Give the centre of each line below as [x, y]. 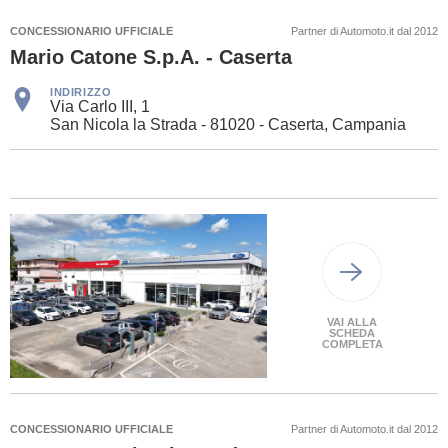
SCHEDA [352, 333]
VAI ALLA [352, 322]
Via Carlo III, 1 [100, 106]
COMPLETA [352, 344]
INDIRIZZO [81, 91]
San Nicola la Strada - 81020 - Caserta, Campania [228, 124]
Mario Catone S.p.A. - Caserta [151, 56]
